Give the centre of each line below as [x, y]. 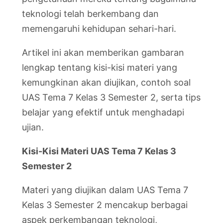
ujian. [33, 127]
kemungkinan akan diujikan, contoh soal [106, 82]
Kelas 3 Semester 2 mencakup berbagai [105, 205]
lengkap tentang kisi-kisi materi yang [100, 67]
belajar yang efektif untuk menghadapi [103, 112]
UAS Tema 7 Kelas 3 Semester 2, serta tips [111, 97]
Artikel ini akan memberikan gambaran [103, 53]
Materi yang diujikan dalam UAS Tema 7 [105, 190]
